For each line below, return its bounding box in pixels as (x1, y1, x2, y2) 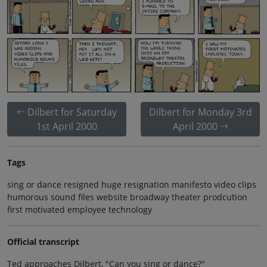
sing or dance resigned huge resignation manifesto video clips (7, 178, 256, 190)
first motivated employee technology (7, 203, 152, 215)
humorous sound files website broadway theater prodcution (7, 191, 247, 203)
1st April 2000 (36, 119, 97, 133)
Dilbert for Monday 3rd (148, 105, 252, 119)
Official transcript (7, 235, 79, 247)
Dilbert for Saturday (27, 105, 117, 119)
